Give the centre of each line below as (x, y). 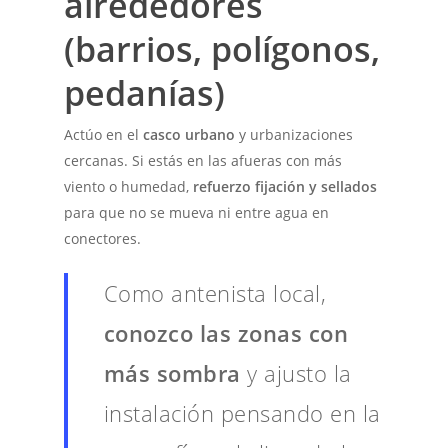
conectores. (103, 238)
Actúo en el (104, 134)
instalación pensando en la (242, 412)
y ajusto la (296, 372)
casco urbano (189, 134)
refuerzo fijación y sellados (285, 186)
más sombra (172, 372)
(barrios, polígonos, (222, 48)
